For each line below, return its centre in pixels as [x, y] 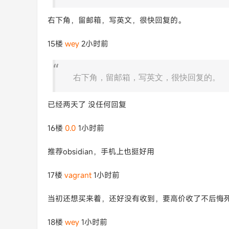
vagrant [78, 175]
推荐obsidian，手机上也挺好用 [101, 151]
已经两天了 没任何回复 [87, 104]
